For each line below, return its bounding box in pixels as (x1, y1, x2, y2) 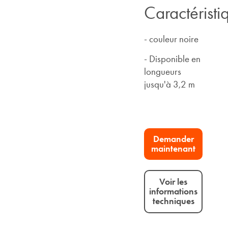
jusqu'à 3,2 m (144, 78, 195, 91)
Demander (153, 133, 194, 145)
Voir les (159, 176, 188, 188)
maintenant (151, 143, 196, 155)
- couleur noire (144, 33, 199, 45)
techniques (152, 195, 194, 207)
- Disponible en (144, 53, 201, 65)
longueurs (144, 66, 182, 78)
